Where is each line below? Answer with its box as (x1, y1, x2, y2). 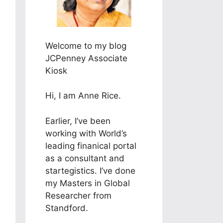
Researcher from (45, 190, 111, 201)
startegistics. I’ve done (45, 165, 135, 176)
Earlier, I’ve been (45, 115, 111, 126)
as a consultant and (45, 153, 124, 163)
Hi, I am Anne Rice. (45, 91, 121, 101)
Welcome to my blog (45, 40, 126, 51)
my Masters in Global (45, 178, 130, 188)
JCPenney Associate (45, 53, 127, 63)
